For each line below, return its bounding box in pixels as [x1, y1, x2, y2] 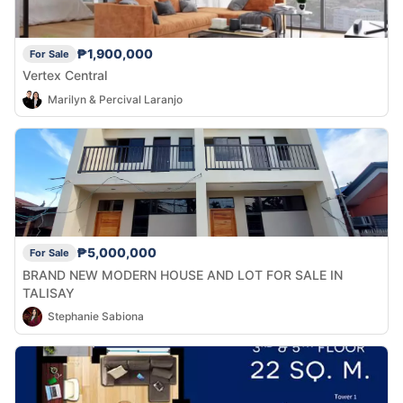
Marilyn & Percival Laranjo [48, 92, 183, 106]
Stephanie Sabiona [48, 309, 144, 324]
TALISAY [22, 285, 75, 301]
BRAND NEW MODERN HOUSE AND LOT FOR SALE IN [22, 267, 343, 283]
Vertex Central [22, 67, 107, 84]
